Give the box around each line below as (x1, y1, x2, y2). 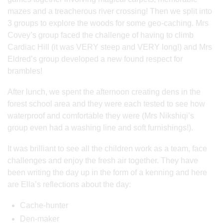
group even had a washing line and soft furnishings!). (7, 123, 193, 132)
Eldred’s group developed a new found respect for (7, 54, 183, 63)
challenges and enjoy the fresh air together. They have (7, 156, 198, 165)
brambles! (7, 66, 42, 75)
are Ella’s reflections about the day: (7, 180, 131, 189)
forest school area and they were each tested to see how (7, 99, 205, 108)
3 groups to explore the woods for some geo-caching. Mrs (7, 18, 209, 27)
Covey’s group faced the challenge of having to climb (7, 30, 194, 39)
